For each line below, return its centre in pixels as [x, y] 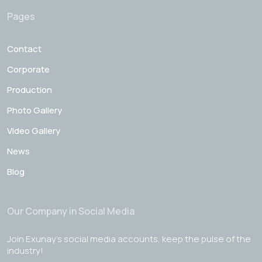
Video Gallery [34, 131]
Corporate [28, 70]
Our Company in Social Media [71, 211]
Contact [24, 49]
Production [30, 90]
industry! [25, 251]
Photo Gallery [35, 111]
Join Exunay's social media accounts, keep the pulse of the [129, 239]
